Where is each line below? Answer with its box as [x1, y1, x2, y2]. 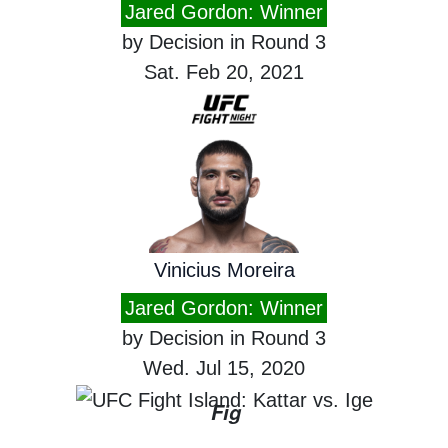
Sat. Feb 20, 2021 [144, 60, 304, 83]
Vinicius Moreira [153, 258, 295, 281]
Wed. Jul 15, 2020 [143, 356, 305, 379]
